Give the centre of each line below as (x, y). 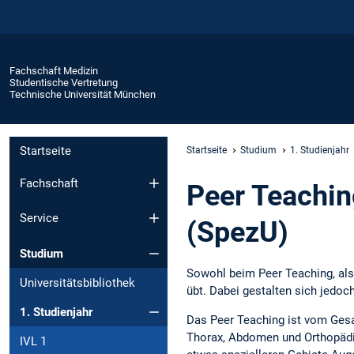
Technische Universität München (83, 94)
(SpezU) (237, 232)
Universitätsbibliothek (77, 282)
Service (39, 218)
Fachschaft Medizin (54, 70)
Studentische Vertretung (64, 82)
